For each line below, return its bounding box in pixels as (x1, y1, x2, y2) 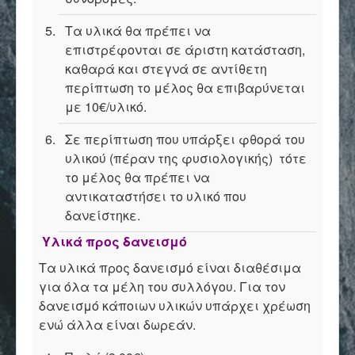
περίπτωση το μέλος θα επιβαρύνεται (65, 78, 305, 97)
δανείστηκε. (65, 206, 140, 224)
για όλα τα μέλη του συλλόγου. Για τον (39, 277, 285, 296)
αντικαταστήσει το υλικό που (65, 187, 246, 205)
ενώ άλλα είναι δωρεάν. (39, 315, 196, 334)
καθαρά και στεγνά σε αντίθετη (65, 59, 267, 78)
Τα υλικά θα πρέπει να (65, 21, 211, 40)
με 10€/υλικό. (65, 97, 147, 116)
